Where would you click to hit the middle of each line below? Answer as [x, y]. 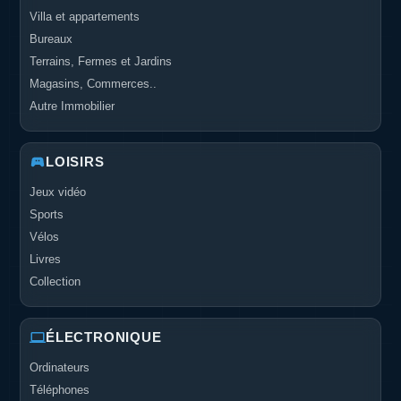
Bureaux [51, 39]
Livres [45, 259]
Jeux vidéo [58, 192]
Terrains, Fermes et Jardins [101, 61]
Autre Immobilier [72, 106]
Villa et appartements [85, 17]
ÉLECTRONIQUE [104, 337]
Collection [55, 282]
